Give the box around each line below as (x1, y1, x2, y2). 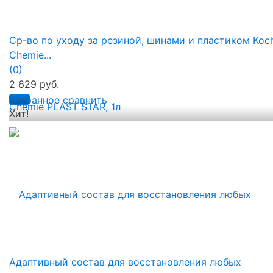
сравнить (63, 93, 107, 106)
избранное (9, 93, 60, 106)
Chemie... (9, 48, 51, 61)
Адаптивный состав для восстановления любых (9, 255, 241, 268)
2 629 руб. (9, 77, 59, 90)
